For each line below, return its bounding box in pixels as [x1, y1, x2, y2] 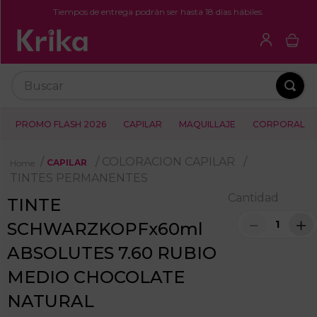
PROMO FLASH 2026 [16, 119, 106, 130]
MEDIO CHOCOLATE [7, 266, 185, 287]
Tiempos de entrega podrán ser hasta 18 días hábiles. [53, 6, 264, 17]
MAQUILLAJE [179, 119, 236, 130]
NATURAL [7, 290, 94, 311]
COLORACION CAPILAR [102, 155, 235, 169]
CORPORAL [253, 119, 305, 130]
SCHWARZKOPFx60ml [7, 218, 203, 239]
